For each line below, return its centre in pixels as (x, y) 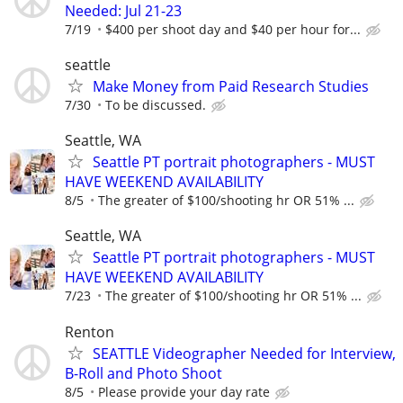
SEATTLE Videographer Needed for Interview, (244, 353)
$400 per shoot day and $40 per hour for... (233, 29)
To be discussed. (156, 104)
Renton (90, 331)
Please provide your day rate (184, 391)
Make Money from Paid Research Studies (231, 86)
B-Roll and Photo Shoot (143, 373)
